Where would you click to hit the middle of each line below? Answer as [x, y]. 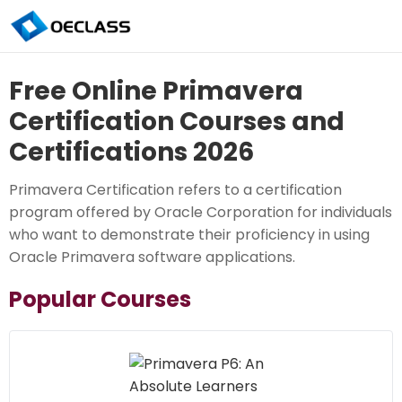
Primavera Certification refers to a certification [175, 190]
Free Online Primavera [156, 92]
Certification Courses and [177, 122]
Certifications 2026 [131, 153]
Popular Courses [100, 300]
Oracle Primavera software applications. [152, 258]
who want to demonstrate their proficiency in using [189, 235]
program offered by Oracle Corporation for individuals [201, 213]
